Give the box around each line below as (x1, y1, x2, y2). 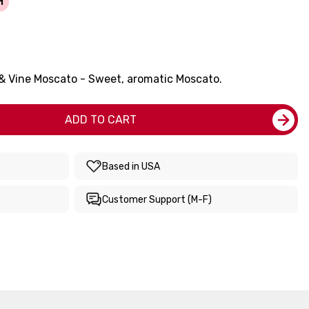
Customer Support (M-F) (102, 193, 212, 206)
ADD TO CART (65, 113, 137, 126)
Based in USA (102, 160, 160, 172)
